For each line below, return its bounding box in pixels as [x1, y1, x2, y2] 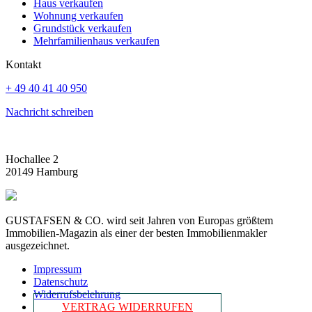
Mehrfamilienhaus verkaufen [33, 35, 159, 47]
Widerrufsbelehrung [33, 288, 120, 301]
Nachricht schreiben [6, 106, 93, 118]
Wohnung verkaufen [33, 10, 123, 22]
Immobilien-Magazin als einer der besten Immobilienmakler [6, 227, 267, 240]
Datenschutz [33, 276, 88, 288]
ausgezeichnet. [6, 240, 70, 252]
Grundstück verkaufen [33, 22, 132, 35]
